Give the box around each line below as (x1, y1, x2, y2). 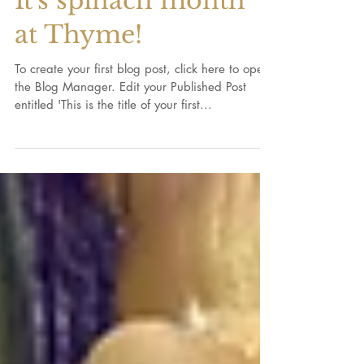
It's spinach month (15, 34, 245, 64)
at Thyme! (15, 68, 142, 98)
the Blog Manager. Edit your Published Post (15, 128, 119, 143)
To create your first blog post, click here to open (15, 110, 270, 125)
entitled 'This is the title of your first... (15, 145, 212, 161)
